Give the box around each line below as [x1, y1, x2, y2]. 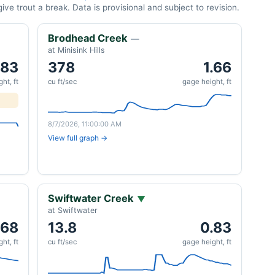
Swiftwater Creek [48, 192, 133, 204]
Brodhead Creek [48, 32, 127, 44]
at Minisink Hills [48, 45, 105, 55]
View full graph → [48, 133, 107, 142]
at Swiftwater [48, 206, 98, 215]
